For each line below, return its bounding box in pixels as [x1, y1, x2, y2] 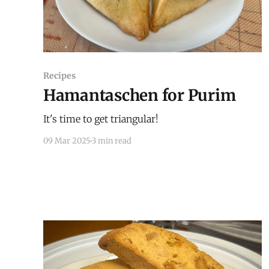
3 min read [92, 136, 131, 147]
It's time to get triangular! [43, 113, 159, 125]
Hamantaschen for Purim [43, 85, 236, 106]
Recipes [43, 70, 76, 82]
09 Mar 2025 [43, 136, 91, 147]
